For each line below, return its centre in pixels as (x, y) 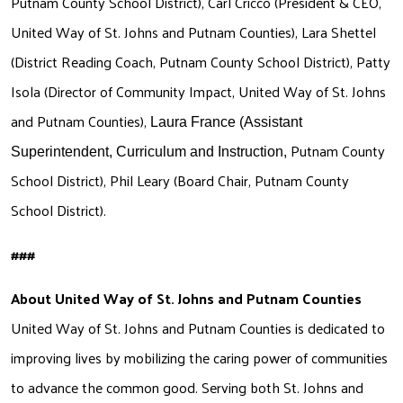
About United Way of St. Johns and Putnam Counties (186, 299)
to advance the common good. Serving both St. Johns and (187, 388)
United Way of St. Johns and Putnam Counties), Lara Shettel (193, 32)
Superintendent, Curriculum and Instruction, (151, 152)
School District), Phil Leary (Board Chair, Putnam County (180, 181)
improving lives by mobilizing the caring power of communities (199, 358)
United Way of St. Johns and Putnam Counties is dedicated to (198, 328)
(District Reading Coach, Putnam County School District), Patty (201, 62)
